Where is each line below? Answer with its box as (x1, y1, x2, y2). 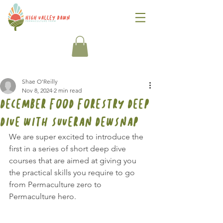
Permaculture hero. (9, 191, 76, 201)
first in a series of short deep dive (9, 143, 128, 153)
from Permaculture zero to (9, 179, 104, 189)
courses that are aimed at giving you (9, 155, 138, 165)
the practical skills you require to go (9, 167, 137, 177)
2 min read (54, 86, 82, 94)
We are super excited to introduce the (9, 131, 145, 141)
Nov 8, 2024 (22, 86, 52, 94)
